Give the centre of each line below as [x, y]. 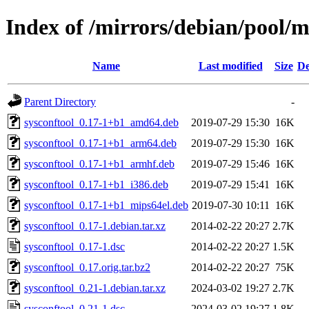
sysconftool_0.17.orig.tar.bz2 [87, 267]
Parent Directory [60, 101]
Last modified [230, 66]
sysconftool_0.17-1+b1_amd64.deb [101, 122]
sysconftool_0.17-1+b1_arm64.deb [100, 143]
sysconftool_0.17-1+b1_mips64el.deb [106, 205]
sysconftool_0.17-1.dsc [74, 246]
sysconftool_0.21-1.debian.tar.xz [95, 288]
